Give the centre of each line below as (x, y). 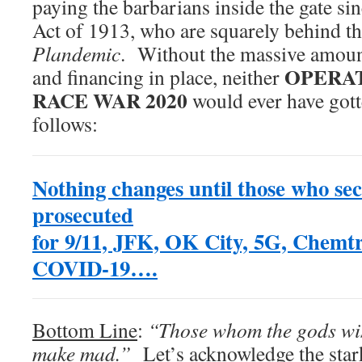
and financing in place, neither (158, 77)
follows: (65, 124)
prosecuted (83, 215)
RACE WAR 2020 (110, 101)
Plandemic (76, 54)
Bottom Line (85, 330)
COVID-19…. (95, 268)
